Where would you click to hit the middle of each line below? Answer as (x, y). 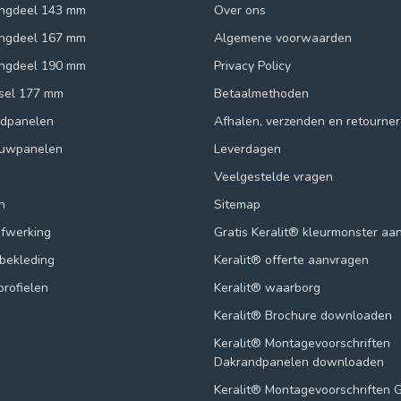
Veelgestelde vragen (273, 177)
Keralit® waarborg (267, 288)
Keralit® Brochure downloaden (303, 316)
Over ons (240, 11)
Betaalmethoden (261, 94)
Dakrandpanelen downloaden (299, 363)
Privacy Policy (252, 66)
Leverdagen (247, 149)
